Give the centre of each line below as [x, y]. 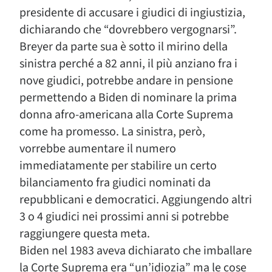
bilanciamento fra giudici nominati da [115, 183]
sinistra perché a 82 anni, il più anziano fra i [128, 64]
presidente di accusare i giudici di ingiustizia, [132, 13]
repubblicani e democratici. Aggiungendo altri [136, 200]
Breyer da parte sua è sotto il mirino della [124, 47]
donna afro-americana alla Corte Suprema [126, 115]
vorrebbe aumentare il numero [98, 149]
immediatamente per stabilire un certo [118, 166]
